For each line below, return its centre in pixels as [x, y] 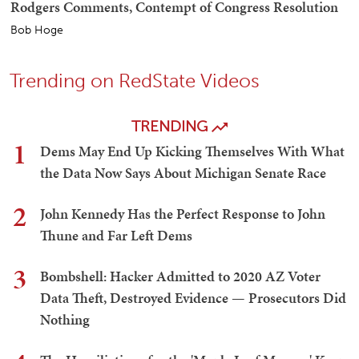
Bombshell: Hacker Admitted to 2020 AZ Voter [180, 276]
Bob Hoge [37, 30]
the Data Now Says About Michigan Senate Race [183, 173]
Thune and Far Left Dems [116, 236]
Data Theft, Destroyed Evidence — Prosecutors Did [193, 298]
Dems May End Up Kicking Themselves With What [192, 151]
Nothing [65, 320]
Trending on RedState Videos [135, 81]
